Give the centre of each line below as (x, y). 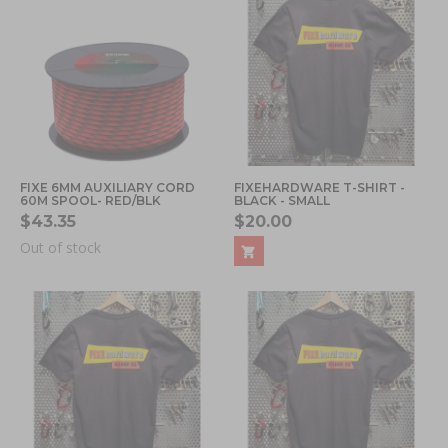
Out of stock (60, 247)
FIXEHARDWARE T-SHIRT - (319, 187)
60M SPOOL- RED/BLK (90, 200)
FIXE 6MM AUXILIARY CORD (107, 187)
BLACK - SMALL (282, 200)
